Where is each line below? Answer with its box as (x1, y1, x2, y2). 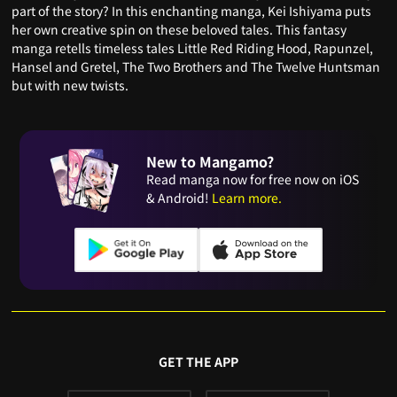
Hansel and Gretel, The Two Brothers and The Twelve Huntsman (12, 57, 381, 75)
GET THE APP (159, 352, 238, 370)
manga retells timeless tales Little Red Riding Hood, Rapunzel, (12, 38, 374, 57)
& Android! (146, 189, 213, 207)
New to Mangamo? (146, 151, 275, 173)
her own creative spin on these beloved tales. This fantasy (12, 19, 347, 38)
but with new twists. (12, 75, 129, 94)
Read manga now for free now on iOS (146, 170, 360, 189)
